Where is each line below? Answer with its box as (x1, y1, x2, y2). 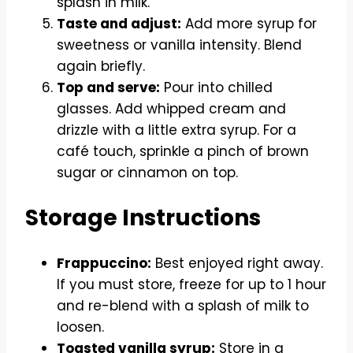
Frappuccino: (57, 254, 151, 273)
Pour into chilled (160, 77, 273, 97)
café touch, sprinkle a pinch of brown (57, 141, 309, 161)
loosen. (57, 318, 104, 337)
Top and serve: (57, 77, 160, 97)
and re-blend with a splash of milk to (57, 296, 309, 316)
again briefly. (57, 56, 145, 76)
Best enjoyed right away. (151, 254, 323, 273)
